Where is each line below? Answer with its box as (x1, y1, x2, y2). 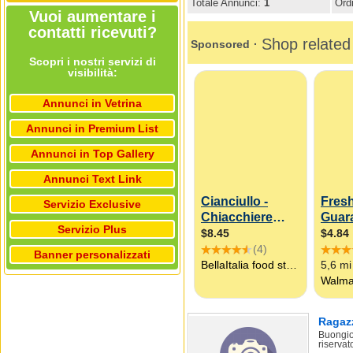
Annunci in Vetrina (43, 97, 142, 110)
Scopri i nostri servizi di (28, 55, 156, 68)
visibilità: (67, 66, 117, 79)
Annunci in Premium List (26, 122, 158, 135)
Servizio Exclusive (43, 198, 141, 210)
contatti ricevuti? (28, 24, 157, 41)
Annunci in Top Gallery (30, 147, 154, 160)
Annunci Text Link (43, 173, 142, 185)
